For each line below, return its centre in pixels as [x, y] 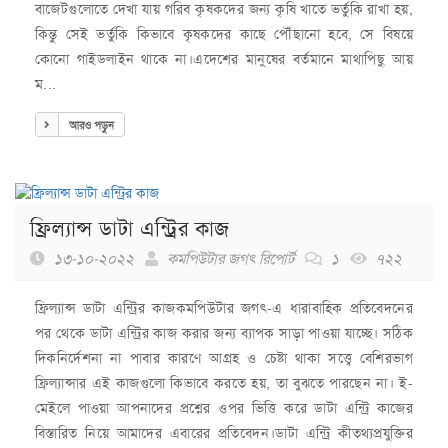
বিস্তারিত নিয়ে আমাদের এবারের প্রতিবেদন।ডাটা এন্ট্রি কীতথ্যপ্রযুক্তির [224, 432]
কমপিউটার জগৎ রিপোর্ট [230, 258]
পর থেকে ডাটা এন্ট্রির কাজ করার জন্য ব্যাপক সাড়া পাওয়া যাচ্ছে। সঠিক [224, 332]
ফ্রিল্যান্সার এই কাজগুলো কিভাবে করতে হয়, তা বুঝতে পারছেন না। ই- [224, 382]
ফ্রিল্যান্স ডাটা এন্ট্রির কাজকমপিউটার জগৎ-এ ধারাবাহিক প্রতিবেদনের [224, 307]
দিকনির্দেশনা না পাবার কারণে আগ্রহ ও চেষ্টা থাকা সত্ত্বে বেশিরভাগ [224, 357]
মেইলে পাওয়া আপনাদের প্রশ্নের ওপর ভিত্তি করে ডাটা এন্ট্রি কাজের [224, 407]
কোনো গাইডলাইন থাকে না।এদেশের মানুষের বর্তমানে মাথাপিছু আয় [224, 58]
